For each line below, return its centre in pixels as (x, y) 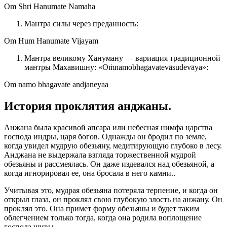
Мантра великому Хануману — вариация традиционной (122, 58)
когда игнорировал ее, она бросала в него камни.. (90, 173)
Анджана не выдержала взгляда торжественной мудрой (100, 155)
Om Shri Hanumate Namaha (50, 7)
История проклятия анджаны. (88, 106)
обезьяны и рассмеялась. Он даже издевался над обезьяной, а (109, 164)
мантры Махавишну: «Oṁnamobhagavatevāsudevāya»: (116, 67)
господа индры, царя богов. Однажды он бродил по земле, (105, 137)
